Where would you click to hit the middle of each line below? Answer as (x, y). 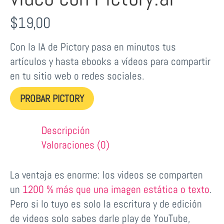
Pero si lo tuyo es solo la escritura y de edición (106, 204)
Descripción (65, 130)
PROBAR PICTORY (52, 98)
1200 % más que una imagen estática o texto (116, 189)
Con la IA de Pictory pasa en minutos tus (93, 46)
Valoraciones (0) (75, 144)
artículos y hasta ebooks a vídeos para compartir (110, 61)
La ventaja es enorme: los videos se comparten (106, 175)
